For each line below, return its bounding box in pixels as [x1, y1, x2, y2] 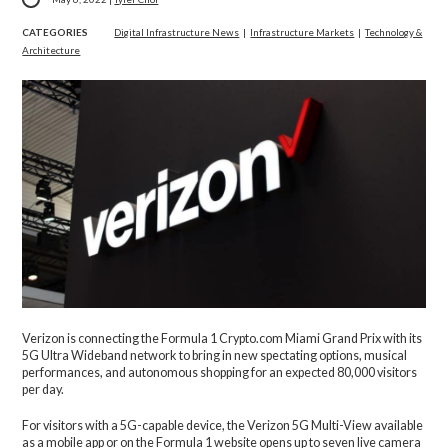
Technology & [365, 25, 423, 38]
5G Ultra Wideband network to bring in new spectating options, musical [22, 347, 408, 363]
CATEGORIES [22, 25, 89, 38]
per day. [22, 381, 65, 397]
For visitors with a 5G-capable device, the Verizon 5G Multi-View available [22, 417, 424, 433]
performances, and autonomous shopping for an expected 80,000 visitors [22, 364, 418, 380]
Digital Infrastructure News [114, 25, 240, 38]
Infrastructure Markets [250, 25, 355, 38]
